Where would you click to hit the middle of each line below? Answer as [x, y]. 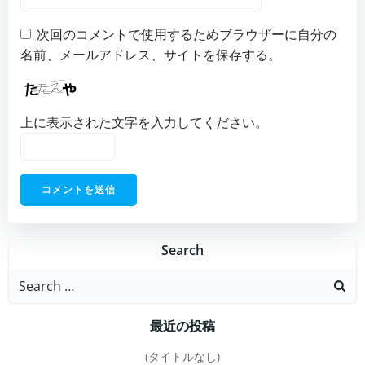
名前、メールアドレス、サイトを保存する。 [151, 55]
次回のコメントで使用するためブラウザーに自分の [187, 34]
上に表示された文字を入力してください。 [144, 122]
